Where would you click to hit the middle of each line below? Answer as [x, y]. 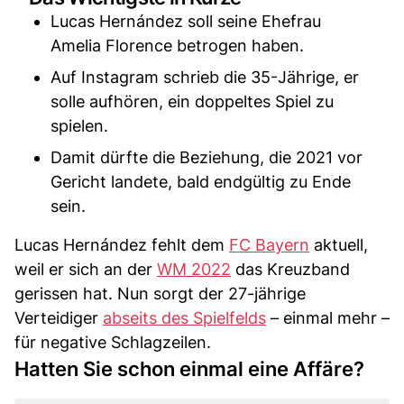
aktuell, [339, 244]
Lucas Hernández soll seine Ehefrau [186, 21]
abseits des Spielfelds [184, 317]
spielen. [79, 125]
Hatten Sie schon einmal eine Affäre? [189, 368]
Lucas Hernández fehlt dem [122, 244]
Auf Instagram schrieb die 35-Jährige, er [205, 77]
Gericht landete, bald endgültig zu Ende [201, 181]
